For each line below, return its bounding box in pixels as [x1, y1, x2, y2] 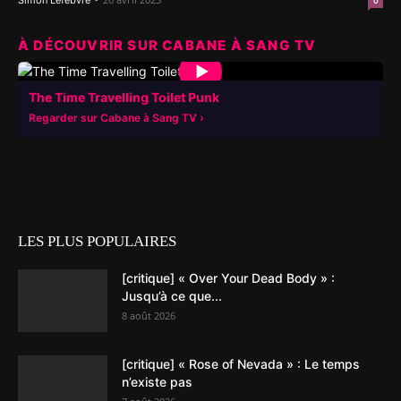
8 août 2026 [122, 309, 175, 323]
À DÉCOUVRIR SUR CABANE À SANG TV [18, 37, 317, 55]
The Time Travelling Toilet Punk [29, 90, 219, 106]
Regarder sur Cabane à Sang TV [29, 111, 197, 125]
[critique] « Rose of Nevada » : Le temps [122, 356, 360, 372]
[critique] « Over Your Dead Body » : [122, 270, 335, 286]
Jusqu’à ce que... [122, 288, 222, 304]
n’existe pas [122, 374, 192, 390]
